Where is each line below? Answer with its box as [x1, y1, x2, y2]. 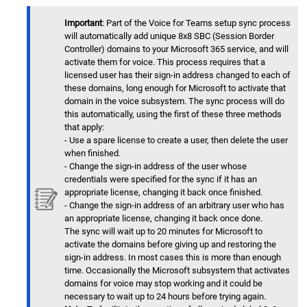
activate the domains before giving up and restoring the [64, 239, 276, 250]
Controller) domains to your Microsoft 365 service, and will [64, 44, 288, 55]
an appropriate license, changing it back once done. [64, 213, 262, 224]
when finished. [64, 148, 121, 159]
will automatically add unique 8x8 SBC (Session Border [64, 31, 274, 42]
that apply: [64, 122, 104, 133]
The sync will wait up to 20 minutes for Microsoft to [64, 226, 262, 237]
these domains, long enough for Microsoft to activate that [64, 83, 286, 94]
